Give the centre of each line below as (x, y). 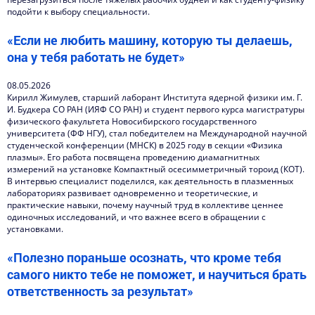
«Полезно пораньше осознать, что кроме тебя (144, 257)
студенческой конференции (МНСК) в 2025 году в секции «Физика (145, 145)
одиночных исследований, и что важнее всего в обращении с (136, 217)
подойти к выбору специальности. (78, 12)
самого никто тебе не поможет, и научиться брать (157, 274)
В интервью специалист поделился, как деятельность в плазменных (150, 181)
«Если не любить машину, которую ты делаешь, (150, 40)
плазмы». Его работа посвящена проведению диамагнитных (133, 157)
